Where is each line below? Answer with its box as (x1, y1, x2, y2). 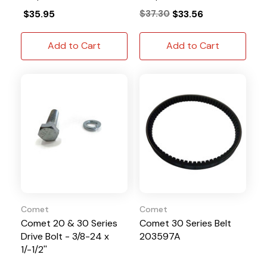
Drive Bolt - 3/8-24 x (21, 229, 109, 243)
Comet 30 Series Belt (139, 216, 231, 229)
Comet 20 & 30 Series (21, 216, 117, 229)
